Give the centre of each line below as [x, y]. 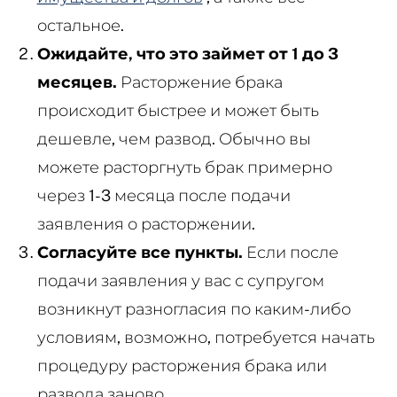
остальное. [80, 25]
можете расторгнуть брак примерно [184, 167]
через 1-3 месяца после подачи [163, 195]
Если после [290, 252]
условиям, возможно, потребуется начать [206, 337]
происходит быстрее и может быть [178, 110]
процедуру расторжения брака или [182, 365]
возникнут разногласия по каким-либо [194, 308]
